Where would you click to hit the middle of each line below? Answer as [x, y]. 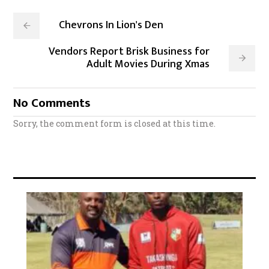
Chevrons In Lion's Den [111, 25]
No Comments [52, 103]
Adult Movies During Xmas [148, 64]
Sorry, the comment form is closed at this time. [115, 123]
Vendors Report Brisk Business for [129, 51]
